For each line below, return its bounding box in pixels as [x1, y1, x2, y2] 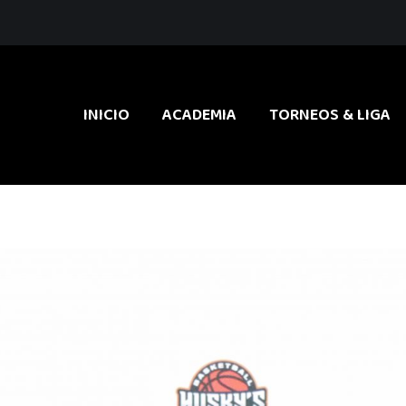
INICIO [83, 102, 130, 128]
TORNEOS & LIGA [269, 102, 391, 128]
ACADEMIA [162, 102, 237, 128]
